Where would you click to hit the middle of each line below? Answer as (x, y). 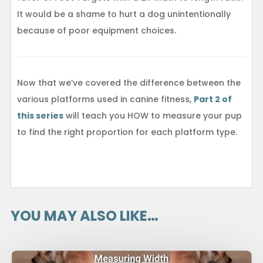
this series (40, 116)
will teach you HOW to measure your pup (152, 116)
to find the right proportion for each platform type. (127, 132)
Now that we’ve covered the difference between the (129, 83)
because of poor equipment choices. (96, 31)
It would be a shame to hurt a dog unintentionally (124, 14)
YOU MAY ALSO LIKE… (84, 216)
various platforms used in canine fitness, (105, 100)
